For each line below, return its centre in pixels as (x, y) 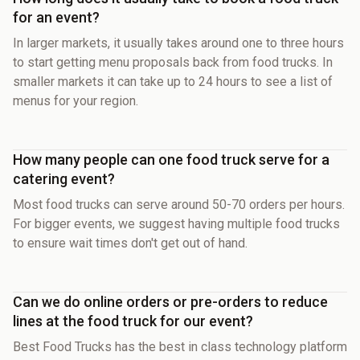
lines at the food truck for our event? (133, 321)
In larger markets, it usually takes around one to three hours (178, 43)
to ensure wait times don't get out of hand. (130, 243)
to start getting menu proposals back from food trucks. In (173, 62)
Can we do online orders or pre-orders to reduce (170, 301)
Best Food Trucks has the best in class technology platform (180, 346)
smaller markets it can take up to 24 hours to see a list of (173, 81)
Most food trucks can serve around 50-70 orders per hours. (179, 204)
